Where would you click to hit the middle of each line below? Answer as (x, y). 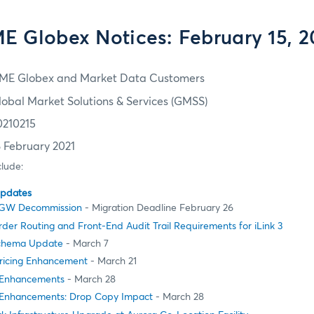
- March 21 (112, 262)
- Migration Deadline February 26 (158, 209)
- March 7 (86, 244)
